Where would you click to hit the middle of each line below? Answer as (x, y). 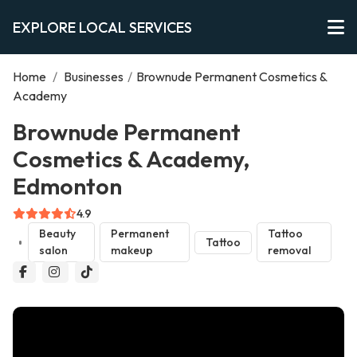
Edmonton (67, 186)
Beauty (58, 234)
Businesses (94, 76)
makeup (131, 251)
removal (289, 251)
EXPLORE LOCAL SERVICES (102, 27)
